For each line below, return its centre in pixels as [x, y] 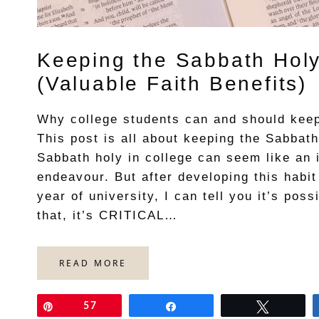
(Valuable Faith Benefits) [172, 84]
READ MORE [93, 263]
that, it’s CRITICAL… [108, 216]
